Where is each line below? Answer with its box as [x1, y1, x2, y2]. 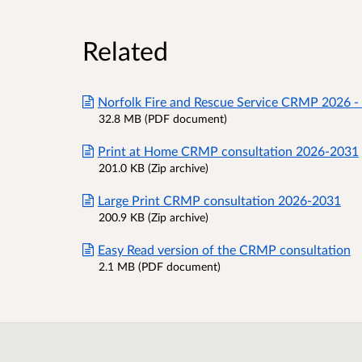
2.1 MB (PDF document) [99, 259, 221, 273]
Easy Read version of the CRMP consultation [97, 241, 351, 257]
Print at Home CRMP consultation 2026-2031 [97, 142, 359, 158]
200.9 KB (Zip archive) [99, 209, 208, 224]
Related [82, 34, 168, 66]
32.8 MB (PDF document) [99, 111, 227, 125]
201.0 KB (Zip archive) [99, 160, 208, 175]
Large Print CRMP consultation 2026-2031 [97, 192, 341, 208]
